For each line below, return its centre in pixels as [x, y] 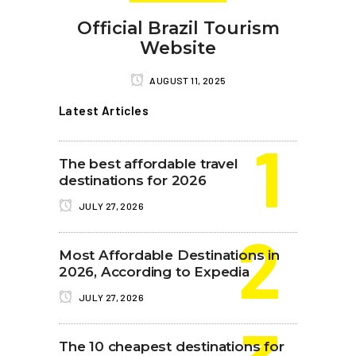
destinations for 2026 [133, 180]
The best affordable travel [149, 163]
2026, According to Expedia [154, 271]
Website [178, 48]
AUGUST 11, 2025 [187, 80]
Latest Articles [104, 110]
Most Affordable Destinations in [169, 255]
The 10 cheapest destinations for [172, 346]
